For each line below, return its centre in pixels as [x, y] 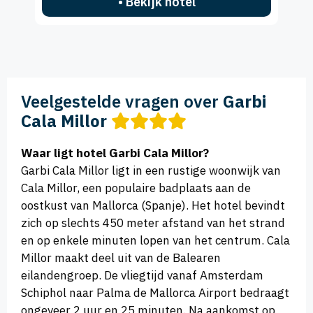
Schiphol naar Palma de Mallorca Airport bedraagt [155, 293]
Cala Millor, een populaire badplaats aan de [136, 188]
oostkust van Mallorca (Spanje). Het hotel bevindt [153, 206]
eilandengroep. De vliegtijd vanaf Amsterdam [142, 276]
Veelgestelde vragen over [122, 102]
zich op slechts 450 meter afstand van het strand [153, 223]
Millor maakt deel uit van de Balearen [121, 258]
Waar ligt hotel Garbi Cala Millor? [115, 153]
